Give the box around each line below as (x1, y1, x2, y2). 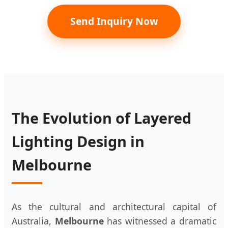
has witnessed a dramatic (103, 214, 217, 227)
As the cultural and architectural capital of (12, 200, 216, 213)
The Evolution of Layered (12, 107, 191, 128)
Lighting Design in (12, 131, 145, 151)
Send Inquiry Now (70, 14, 158, 28)
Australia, (12, 214, 55, 227)
